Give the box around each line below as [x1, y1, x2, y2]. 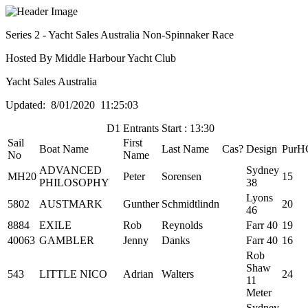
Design [246, 143, 277, 155]
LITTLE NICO [39, 268, 107, 280]
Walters [162, 268, 194, 280]
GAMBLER [39, 234, 94, 246]
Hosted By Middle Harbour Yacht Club [5, 52, 176, 64]
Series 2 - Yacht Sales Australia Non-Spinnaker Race [5, 29, 234, 41]
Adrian [123, 268, 153, 280]
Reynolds [162, 219, 203, 231]
